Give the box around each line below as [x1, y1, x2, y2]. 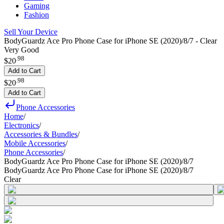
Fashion [24, 10, 49, 19]
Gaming [24, 1, 49, 10]
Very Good [4, 45, 39, 54]
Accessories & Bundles [4, 129, 77, 138]
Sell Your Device [4, 27, 57, 36]
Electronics [4, 120, 39, 129]
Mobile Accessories [4, 138, 65, 147]
